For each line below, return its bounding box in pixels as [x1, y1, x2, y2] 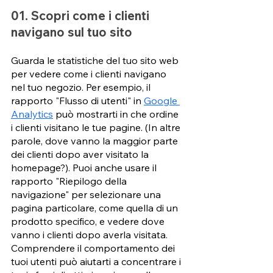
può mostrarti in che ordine [53, 107, 181, 120]
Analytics [11, 107, 53, 120]
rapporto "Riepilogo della [11, 174, 129, 187]
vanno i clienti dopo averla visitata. [11, 228, 170, 241]
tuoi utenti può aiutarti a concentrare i [11, 255, 183, 268]
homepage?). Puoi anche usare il [11, 161, 159, 174]
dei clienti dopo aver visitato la [11, 147, 151, 160]
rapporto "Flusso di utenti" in [11, 94, 144, 107]
